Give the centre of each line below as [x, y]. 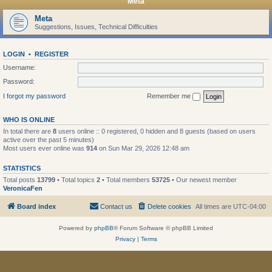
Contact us [116, 206]
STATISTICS [22, 168]
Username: [19, 67]
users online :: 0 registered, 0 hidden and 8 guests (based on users [156, 131]
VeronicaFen [23, 188]
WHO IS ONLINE [29, 119]
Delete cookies [169, 206]
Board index [36, 206]
